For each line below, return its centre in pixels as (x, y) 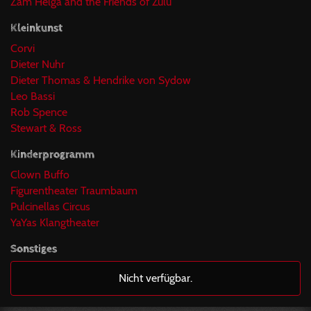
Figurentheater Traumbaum (74, 191)
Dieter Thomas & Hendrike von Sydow (101, 80)
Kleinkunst (36, 28)
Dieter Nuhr (37, 64)
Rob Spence (39, 112)
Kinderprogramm (52, 154)
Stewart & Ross (46, 128)
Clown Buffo (40, 175)
